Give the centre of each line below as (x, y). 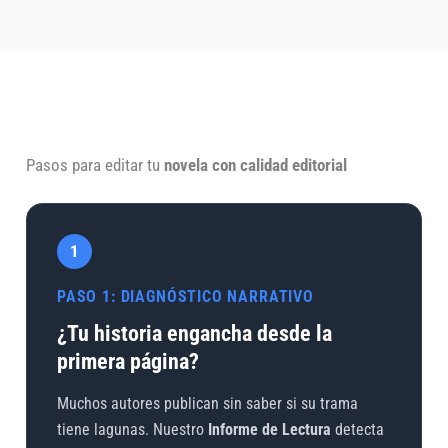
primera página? (127, 361)
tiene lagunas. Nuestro (132, 429)
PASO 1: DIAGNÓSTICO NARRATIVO (185, 296)
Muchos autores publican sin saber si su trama (207, 403)
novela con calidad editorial (255, 164)
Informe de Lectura (269, 429)
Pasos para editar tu (94, 164)
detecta (357, 429)
